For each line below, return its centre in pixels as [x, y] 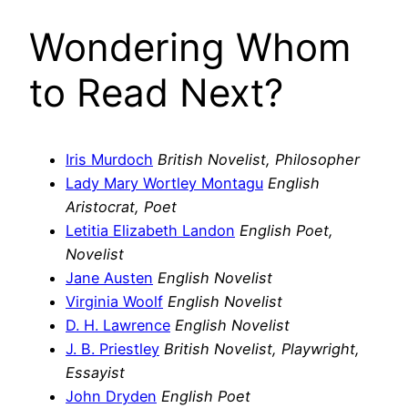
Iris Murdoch [109, 159]
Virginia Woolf [114, 301]
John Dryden [111, 396]
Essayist [95, 372]
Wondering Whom [190, 46]
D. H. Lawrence [118, 325]
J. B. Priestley [112, 348]
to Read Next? [156, 92]
